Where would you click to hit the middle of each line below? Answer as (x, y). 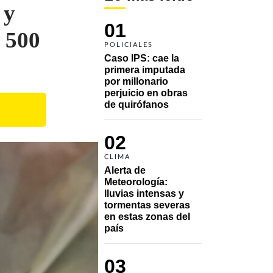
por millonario (136, 81)
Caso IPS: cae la (142, 58)
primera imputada (145, 69)
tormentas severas (147, 205)
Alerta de (125, 170)
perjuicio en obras (146, 93)
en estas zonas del (147, 216)
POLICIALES (129, 44)
